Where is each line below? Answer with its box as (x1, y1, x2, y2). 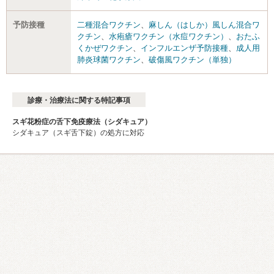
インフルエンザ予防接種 (141, 43, 228, 53)
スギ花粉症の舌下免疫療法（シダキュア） (12, 117, 152, 126)
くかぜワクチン (77, 43, 133, 53)
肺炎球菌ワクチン (77, 54, 141, 64)
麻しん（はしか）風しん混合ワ (149, 20, 260, 29)
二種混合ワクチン (77, 20, 141, 29)
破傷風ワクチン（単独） (149, 54, 236, 64)
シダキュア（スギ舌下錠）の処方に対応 (12, 128, 144, 137)
